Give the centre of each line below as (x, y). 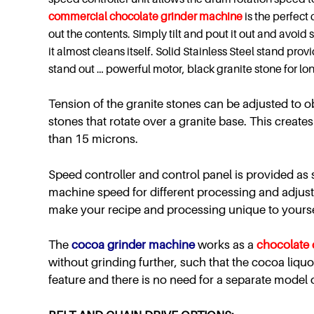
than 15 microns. (93, 139)
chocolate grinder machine (177, 16)
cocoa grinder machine (133, 245)
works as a (227, 245)
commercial (79, 16)
